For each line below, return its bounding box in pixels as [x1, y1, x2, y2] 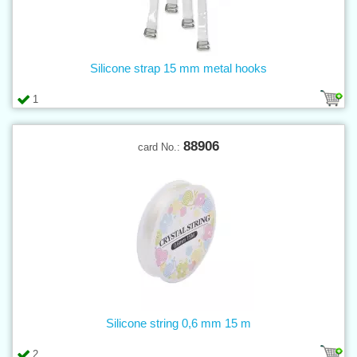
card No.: [138, 140, 183, 153]
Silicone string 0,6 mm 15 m [106, 316, 251, 330]
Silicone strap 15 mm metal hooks [90, 61, 267, 75]
